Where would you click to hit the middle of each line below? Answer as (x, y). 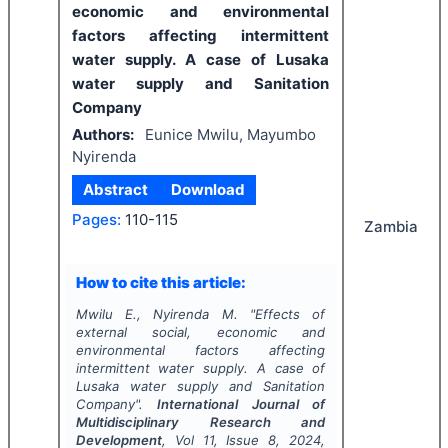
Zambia (391, 226)
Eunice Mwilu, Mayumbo (230, 134)
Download (207, 189)
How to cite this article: (160, 282)
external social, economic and (200, 332)
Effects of (290, 314)
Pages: (96, 219)
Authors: (103, 134)
